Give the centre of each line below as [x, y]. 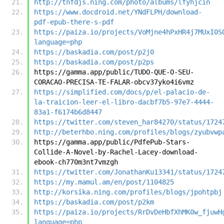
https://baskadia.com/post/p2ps [94, 62]
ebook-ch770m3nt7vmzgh [76, 162]
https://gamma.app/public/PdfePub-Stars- [112, 142]
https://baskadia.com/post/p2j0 [94, 52]
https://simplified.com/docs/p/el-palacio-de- [122, 92]
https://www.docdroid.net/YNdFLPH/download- [118, 12]
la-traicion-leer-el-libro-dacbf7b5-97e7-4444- [124, 102]
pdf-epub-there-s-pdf [74, 22]
